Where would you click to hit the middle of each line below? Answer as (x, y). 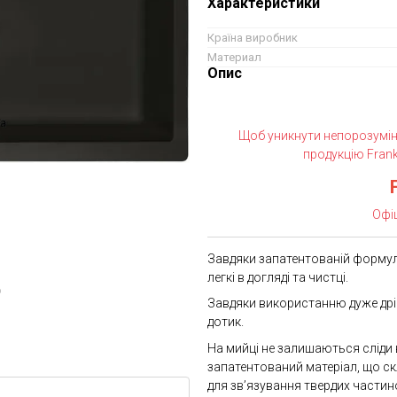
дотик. (227, 322)
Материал (234, 57)
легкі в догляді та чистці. (278, 277)
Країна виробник (253, 38)
